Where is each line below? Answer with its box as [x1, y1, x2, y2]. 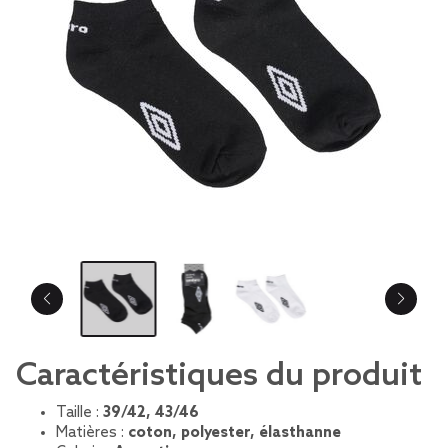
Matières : [56, 424, 128, 442]
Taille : [56, 404, 103, 422]
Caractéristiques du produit [16, 357, 422, 395]
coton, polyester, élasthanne [128, 424, 341, 442]
